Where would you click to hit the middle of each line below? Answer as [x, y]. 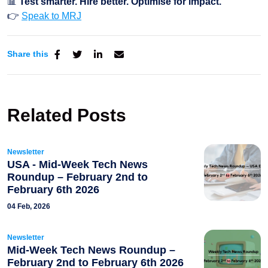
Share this [28, 54]
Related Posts [67, 115]
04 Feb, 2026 [29, 206]
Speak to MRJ [51, 16]
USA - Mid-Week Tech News [77, 164]
